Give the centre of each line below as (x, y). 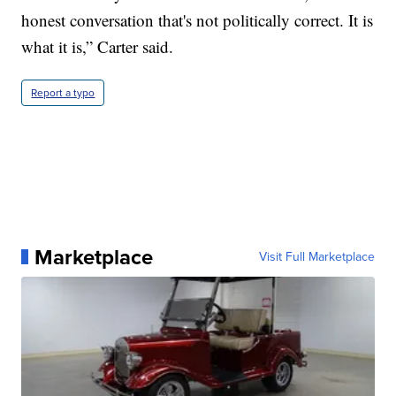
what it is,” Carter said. (98, 46)
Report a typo (63, 92)
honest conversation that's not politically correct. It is (198, 19)
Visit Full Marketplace (316, 256)
